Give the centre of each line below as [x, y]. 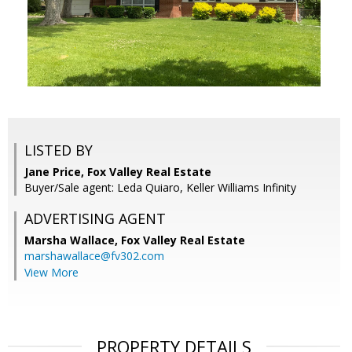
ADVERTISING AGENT [95, 219]
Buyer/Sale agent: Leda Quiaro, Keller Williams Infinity [160, 188]
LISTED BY [59, 150]
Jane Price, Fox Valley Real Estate [118, 172]
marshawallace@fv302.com [94, 256]
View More [51, 273]
